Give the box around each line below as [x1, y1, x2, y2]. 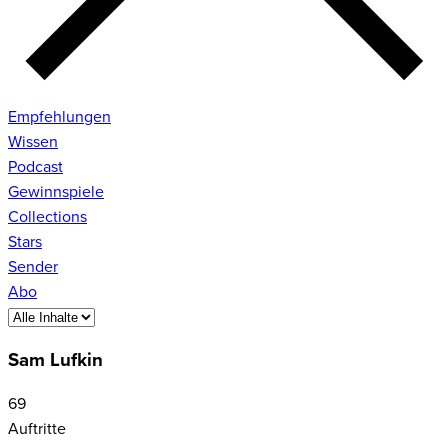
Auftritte [8, 419, 66, 440]
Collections [8, 206, 87, 227]
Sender [8, 256, 58, 277]
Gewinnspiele [8, 181, 104, 202]
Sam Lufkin [8, 349, 103, 373]
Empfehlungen [8, 106, 111, 127]
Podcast [8, 156, 63, 177]
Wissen [8, 131, 58, 152]
